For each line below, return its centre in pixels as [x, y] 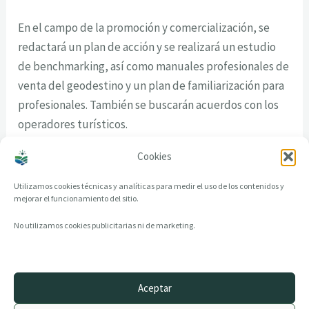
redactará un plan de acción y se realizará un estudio [147, 47]
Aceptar [154, 288]
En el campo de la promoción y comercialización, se [144, 27]
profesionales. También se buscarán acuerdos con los [149, 104]
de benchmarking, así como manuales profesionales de [154, 66]
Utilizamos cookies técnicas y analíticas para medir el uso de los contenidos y [149, 186]
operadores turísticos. [73, 124]
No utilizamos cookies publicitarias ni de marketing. [104, 225]
